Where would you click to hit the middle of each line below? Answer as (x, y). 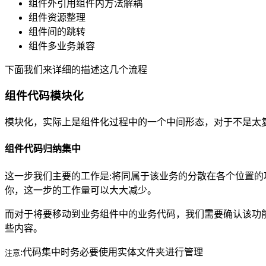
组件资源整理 (57, 17)
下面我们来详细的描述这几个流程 (76, 69)
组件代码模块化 (44, 96)
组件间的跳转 (57, 31)
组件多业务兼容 (62, 46)
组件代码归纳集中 (43, 149)
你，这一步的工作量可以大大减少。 (81, 190)
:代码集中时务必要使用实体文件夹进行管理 (112, 252)
